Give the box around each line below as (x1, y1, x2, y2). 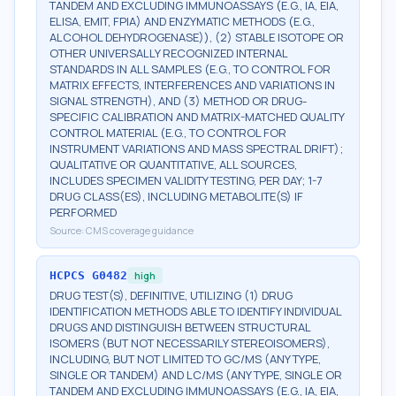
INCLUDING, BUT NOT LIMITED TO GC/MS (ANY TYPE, (49, 351, 321, 367)
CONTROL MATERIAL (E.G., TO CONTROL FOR (49, 125, 286, 141)
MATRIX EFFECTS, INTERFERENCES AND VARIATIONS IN (49, 77, 335, 93)
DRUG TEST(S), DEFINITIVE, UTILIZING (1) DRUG (49, 287, 293, 303)
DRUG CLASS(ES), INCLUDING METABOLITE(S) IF (49, 188, 303, 204)
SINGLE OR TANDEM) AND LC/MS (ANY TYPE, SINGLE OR (49, 367, 342, 383)
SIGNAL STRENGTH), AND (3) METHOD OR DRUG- (49, 93, 307, 109)
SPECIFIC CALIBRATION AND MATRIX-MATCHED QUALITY (49, 109, 344, 125)
